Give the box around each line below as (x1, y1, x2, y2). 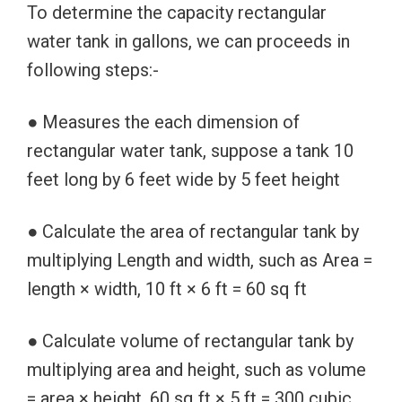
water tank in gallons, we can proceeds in (27, 30, 350, 52)
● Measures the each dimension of (27, 110, 300, 133)
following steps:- (27, 58, 159, 81)
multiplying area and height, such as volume (27, 358, 366, 380)
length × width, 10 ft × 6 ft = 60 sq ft (27, 277, 307, 300)
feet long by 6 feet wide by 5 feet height (27, 168, 340, 190)
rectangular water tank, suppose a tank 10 (27, 139, 354, 162)
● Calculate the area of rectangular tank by (27, 220, 359, 242)
